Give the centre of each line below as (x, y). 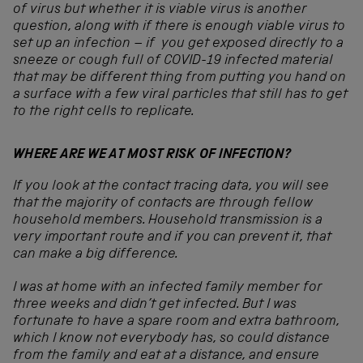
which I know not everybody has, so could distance (171, 340)
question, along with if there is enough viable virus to (179, 27)
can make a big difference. (97, 255)
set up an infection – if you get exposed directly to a (178, 44)
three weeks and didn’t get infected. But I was (155, 305)
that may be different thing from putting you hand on (179, 78)
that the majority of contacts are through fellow (163, 204)
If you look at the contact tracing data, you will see (171, 187)
